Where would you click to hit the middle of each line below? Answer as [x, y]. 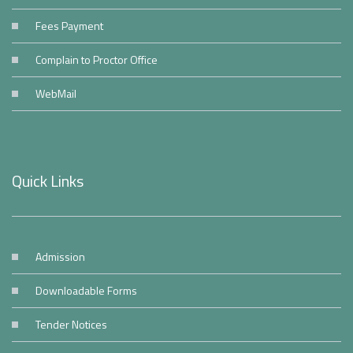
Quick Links [48, 181]
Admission [60, 256]
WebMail [56, 93]
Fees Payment [69, 26]
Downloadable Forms [86, 290]
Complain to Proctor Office [97, 59]
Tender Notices [71, 324]
